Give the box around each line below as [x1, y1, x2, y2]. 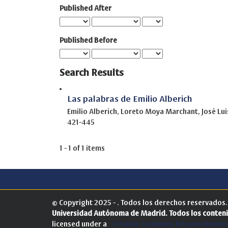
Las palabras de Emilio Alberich [67, 94, 192, 103]
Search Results [60, 67, 124, 78]
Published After [60, 5, 111, 12]
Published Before [60, 36, 117, 44]
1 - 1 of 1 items [60, 144, 105, 152]
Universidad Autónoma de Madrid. [52, 209, 167, 217]
